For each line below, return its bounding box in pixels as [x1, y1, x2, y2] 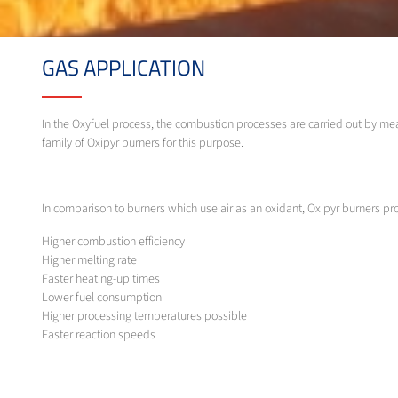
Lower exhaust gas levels [42, 345, 166, 363]
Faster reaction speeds [42, 326, 155, 345]
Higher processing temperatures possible [42, 307, 247, 326]
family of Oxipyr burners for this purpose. [42, 134, 246, 153]
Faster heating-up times [42, 270, 160, 289]
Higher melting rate [42, 251, 137, 270]
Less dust [42, 363, 90, 382]
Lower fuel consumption [42, 289, 162, 307]
